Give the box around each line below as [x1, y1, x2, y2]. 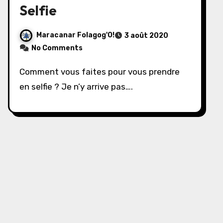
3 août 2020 [124, 31, 168, 40]
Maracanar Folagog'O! [36, 31, 114, 40]
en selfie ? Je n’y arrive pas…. [19, 82, 133, 92]
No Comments [31, 44, 83, 52]
